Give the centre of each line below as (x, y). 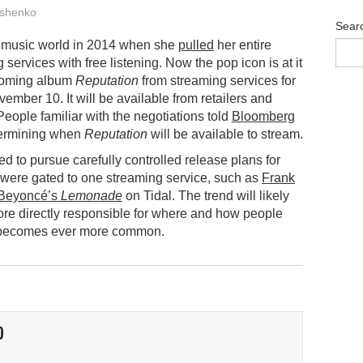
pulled (196, 45)
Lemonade (92, 195)
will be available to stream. (225, 134)
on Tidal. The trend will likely (206, 195)
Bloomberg (263, 116)
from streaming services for (217, 80)
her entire (243, 45)
